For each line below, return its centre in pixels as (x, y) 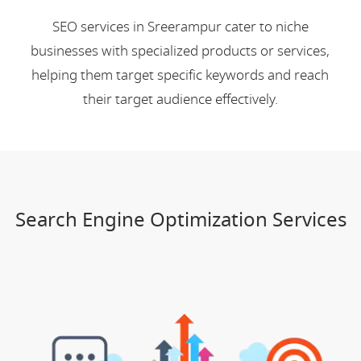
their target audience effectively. (180, 99)
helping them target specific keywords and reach (180, 75)
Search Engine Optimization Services (180, 220)
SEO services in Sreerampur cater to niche (180, 27)
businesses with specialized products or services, (180, 51)
